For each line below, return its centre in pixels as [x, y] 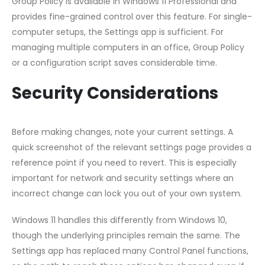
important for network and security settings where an [123, 178]
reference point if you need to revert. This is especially [124, 163]
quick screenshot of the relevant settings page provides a [132, 147]
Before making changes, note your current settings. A [122, 132]
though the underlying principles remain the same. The [126, 235]
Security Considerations [115, 93]
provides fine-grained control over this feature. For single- [132, 17]
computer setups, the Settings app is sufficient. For [118, 32]
